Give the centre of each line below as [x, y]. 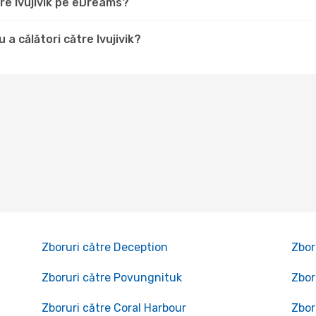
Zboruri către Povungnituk [111, 278]
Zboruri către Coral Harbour [114, 308]
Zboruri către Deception [104, 247]
